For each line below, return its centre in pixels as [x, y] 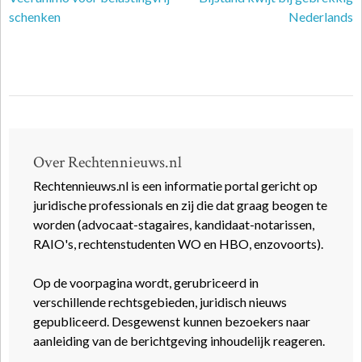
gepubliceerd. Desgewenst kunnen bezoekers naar [172, 321]
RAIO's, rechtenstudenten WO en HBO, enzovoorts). [178, 244]
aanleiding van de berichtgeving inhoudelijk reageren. [179, 341]
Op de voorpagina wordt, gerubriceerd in [146, 282]
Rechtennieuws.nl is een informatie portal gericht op [175, 185]
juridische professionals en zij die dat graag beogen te [180, 205]
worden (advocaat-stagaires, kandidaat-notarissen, [174, 224]
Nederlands [321, 17]
